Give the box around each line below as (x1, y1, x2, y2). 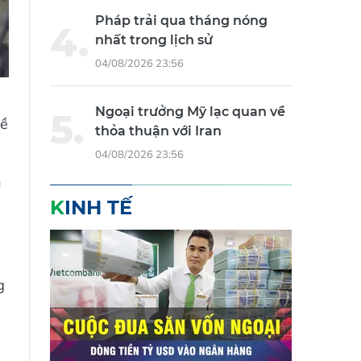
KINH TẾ (64, 204, 132, 228)
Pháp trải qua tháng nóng (95, 21, 268, 37)
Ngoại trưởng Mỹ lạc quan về (95, 112, 285, 128)
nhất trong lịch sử (95, 40, 213, 56)
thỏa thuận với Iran (95, 131, 222, 147)
